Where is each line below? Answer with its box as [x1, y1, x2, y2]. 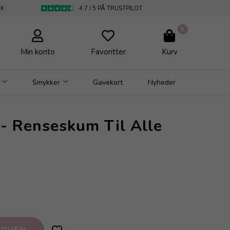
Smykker [32, 77, 60, 87]
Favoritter [90, 46, 126, 57]
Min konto [20, 46, 55, 57]
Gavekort [93, 77, 123, 87]
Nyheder [148, 77, 176, 87]
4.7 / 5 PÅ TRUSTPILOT [79, 4, 143, 12]
